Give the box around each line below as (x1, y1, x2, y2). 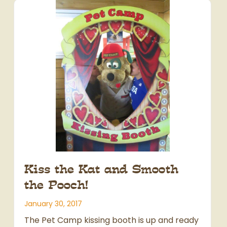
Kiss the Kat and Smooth (24, 162, 178, 177)
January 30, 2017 (24, 199, 82, 209)
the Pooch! (24, 177, 88, 193)
